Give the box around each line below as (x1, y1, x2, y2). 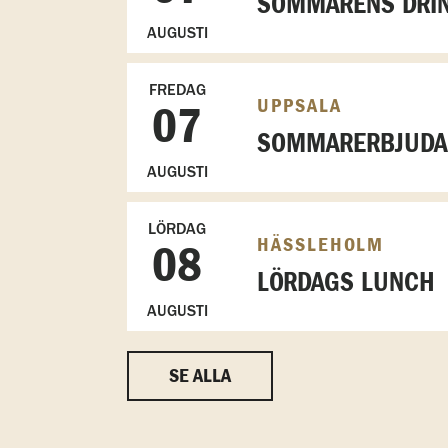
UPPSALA (256, 95, 342, 116)
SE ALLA (168, 365, 231, 386)
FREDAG (148, 79, 206, 99)
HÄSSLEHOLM (256, 234, 384, 255)
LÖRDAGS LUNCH (256, 268, 435, 297)
